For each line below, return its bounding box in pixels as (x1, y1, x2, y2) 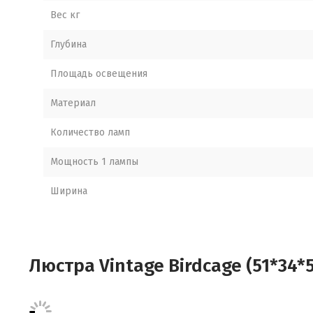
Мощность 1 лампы (50, 156, 138, 168)
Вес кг (50, 9, 80, 21)
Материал (50, 97, 96, 109)
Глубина (50, 38, 87, 50)
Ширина (50, 185, 87, 197)
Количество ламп (50, 126, 130, 138)
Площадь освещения (50, 68, 147, 80)
